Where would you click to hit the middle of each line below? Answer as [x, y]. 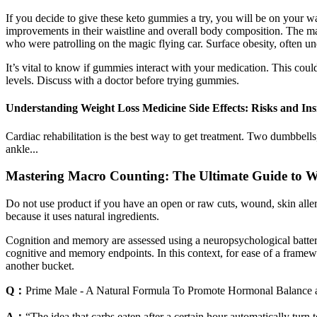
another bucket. [40, 266]
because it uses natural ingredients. [82, 217]
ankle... [22, 149]
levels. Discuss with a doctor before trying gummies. [122, 81]
